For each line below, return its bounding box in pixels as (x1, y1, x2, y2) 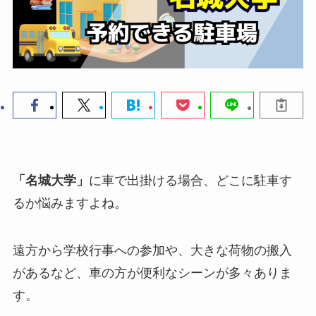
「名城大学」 (12, 173, 89, 188)
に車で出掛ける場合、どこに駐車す (88, 173, 292, 188)
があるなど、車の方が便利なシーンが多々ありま (12, 266, 292, 281)
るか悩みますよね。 (12, 195, 127, 210)
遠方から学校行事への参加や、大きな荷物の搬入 (12, 243, 292, 258)
